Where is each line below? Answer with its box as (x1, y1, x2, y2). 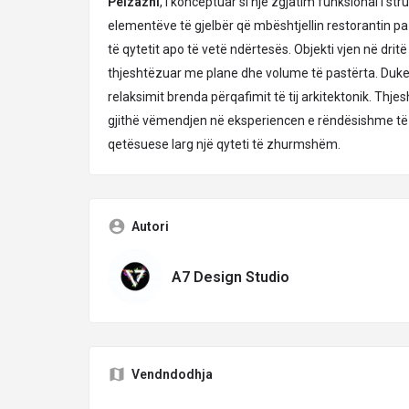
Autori (131, 219, 169, 234)
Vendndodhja (131, 367, 213, 382)
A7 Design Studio (172, 267, 289, 286)
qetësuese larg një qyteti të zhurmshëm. (108, 137, 341, 152)
